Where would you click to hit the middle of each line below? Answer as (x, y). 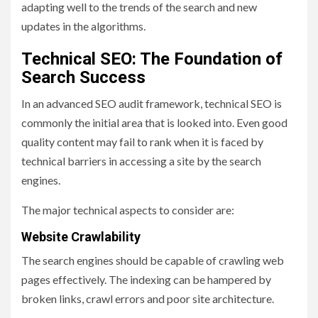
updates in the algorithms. (83, 26)
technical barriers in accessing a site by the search (141, 161)
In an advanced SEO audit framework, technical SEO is (152, 104)
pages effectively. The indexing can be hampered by (146, 280)
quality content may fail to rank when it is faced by (142, 142)
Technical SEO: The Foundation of (152, 59)
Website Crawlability (81, 237)
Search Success (83, 78)
